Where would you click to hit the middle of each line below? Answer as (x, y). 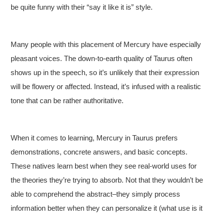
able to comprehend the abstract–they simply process (96, 194)
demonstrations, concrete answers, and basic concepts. (99, 152)
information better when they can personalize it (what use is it (107, 208)
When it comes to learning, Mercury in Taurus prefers (94, 138)
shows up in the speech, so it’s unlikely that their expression (105, 72)
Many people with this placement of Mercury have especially (106, 44)
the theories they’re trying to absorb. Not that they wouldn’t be (107, 180)
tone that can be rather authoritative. (67, 101)
